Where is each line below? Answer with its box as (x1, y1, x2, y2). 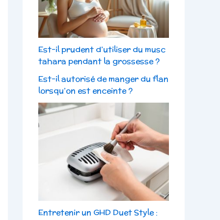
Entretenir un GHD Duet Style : (38, 206, 158, 218)
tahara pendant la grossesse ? (38, 55, 160, 67)
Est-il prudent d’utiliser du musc (38, 44, 165, 55)
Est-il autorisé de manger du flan (38, 73, 168, 85)
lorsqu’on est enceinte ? (38, 85, 133, 97)
